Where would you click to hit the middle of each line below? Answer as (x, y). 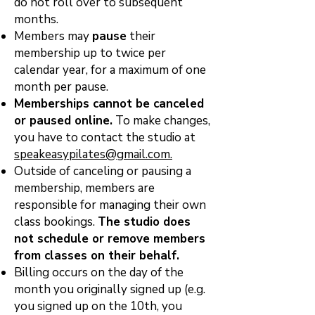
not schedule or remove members (110, 239)
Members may (53, 36)
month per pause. (61, 87)
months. (36, 19)
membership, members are (84, 188)
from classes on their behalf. (98, 256)
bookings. (71, 222)
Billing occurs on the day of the (99, 272)
